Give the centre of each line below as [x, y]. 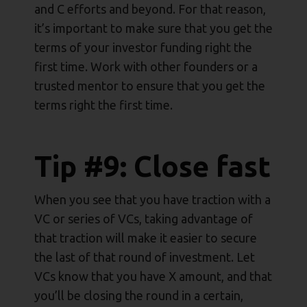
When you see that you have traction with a [152, 200]
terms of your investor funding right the [143, 48]
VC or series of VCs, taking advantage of [144, 219]
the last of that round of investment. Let [145, 257]
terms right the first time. [103, 105]
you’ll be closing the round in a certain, [139, 296]
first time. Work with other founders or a [146, 67]
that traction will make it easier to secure [146, 238]
